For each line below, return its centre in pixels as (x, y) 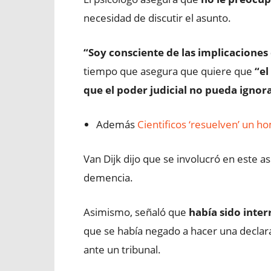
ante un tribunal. (122, 250)
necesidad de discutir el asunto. (157, 18)
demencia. (108, 178)
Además (117, 124)
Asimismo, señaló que (136, 212)
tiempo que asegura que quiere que (169, 71)
